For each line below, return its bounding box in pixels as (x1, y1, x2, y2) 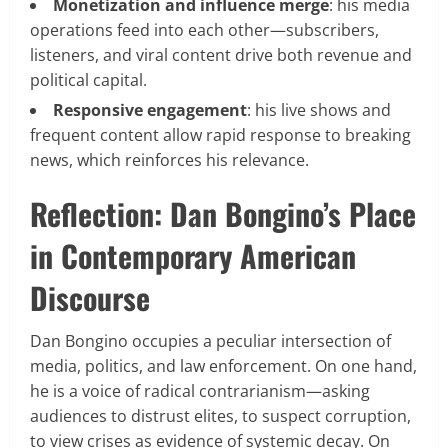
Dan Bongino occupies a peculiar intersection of (30, 329, 391, 352)
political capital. (30, 68, 147, 91)
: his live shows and (247, 98, 391, 121)
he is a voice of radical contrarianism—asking (30, 379, 370, 402)
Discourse (30, 274, 150, 320)
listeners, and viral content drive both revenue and (30, 43, 412, 66)
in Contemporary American (30, 232, 356, 278)
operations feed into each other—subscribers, (30, 18, 379, 41)
